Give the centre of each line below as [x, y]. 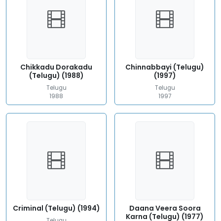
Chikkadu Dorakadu [56, 67]
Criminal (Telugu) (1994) [56, 208]
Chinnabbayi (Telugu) [165, 67]
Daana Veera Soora [165, 208]
